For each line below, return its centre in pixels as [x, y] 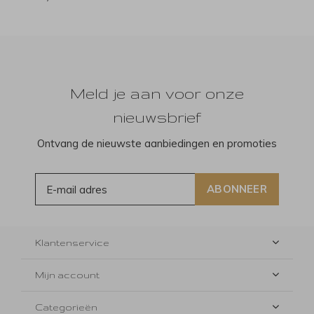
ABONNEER [237, 189]
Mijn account [67, 275]
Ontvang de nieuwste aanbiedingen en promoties [157, 144]
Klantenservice [72, 243]
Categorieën [66, 307]
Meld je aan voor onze [157, 94]
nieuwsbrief [157, 117]
